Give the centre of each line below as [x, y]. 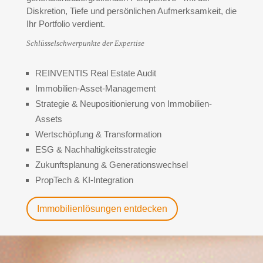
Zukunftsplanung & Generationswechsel [111, 165]
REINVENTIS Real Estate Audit [95, 73]
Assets [48, 119]
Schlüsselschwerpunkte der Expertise [85, 43]
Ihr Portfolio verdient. [65, 24]
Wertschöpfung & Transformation [98, 134]
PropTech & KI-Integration [84, 180]
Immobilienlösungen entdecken [102, 208]
